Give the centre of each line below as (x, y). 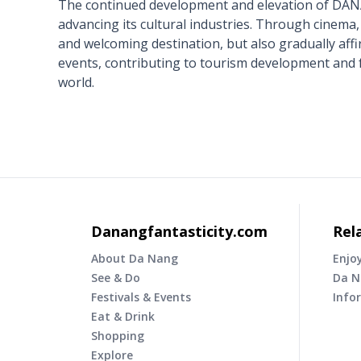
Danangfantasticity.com (179, 231)
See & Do (116, 277)
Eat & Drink (123, 316)
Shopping (118, 335)
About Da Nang (135, 258)
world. (76, 83)
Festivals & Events (141, 297)
